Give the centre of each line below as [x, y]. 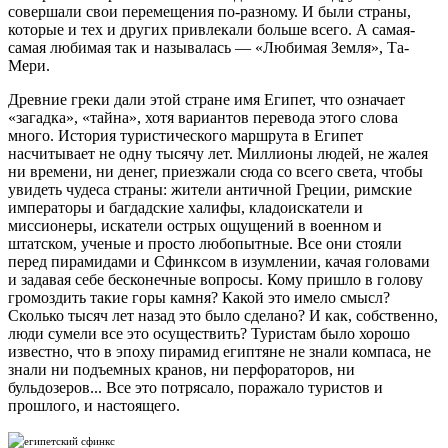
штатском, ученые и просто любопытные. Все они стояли [205, 243]
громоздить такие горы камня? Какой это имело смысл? [199, 297]
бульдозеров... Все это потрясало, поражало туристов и [195, 387]
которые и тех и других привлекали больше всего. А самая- [211, 29]
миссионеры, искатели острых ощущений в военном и [195, 225]
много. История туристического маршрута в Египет [185, 135]
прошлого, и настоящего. [94, 405]
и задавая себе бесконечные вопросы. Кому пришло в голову [215, 279]
